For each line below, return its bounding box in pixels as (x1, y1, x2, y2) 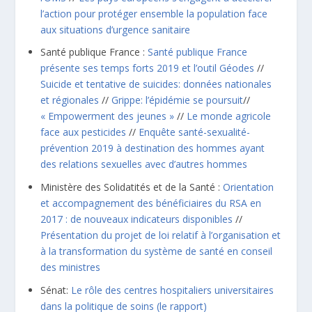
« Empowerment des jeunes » (40, 109, 175, 123)
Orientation (223, 180, 274, 194)
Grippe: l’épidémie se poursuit (111, 93, 244, 107)
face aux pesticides (40, 125, 127, 139)
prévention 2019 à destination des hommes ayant (40, 141, 265, 155)
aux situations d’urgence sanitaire (40, 22, 191, 36)
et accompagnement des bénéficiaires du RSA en (40, 196, 262, 210)
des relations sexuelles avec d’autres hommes (40, 157, 248, 171)
